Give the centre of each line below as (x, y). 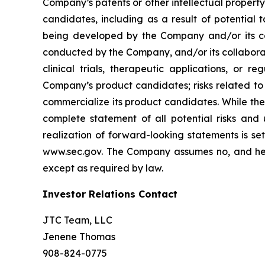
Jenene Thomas (79, 237)
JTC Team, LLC (77, 220)
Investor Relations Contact (110, 194)
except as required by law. (103, 168)
